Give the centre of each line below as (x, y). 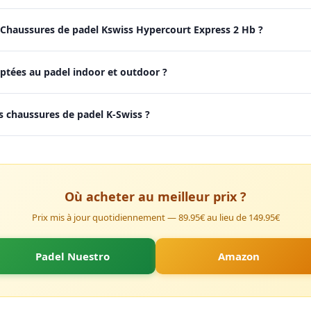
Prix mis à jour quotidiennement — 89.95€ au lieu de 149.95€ (155, 217)
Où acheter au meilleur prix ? (155, 196)
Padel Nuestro (72, 256)
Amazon (239, 256)
